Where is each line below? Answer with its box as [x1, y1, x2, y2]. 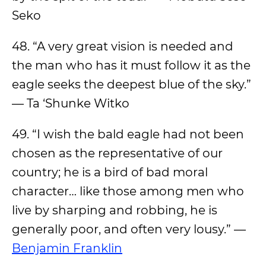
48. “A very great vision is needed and [12, 39, 233, 53]
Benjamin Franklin [12, 241, 122, 255]
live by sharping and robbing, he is [12, 203, 217, 217]
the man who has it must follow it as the [12, 58, 251, 72]
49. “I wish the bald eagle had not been [12, 127, 244, 141]
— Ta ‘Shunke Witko [12, 96, 129, 110]
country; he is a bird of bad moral [12, 165, 208, 179]
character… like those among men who [12, 184, 244, 198]
